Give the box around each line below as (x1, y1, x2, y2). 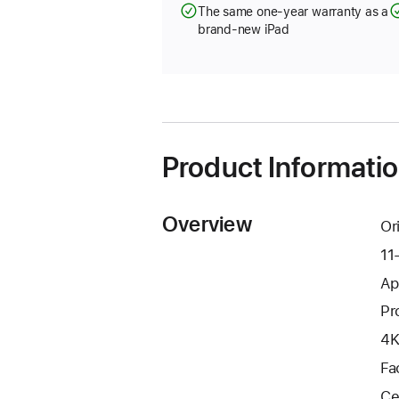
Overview (162, 211, 252, 237)
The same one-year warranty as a (198, 4, 389, 19)
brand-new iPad (198, 22, 289, 37)
